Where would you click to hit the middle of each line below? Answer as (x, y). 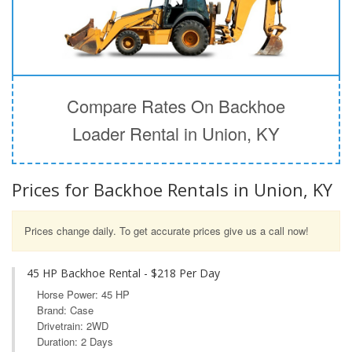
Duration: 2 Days (75, 341)
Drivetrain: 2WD (73, 325)
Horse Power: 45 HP (83, 294)
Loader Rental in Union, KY (176, 133)
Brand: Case (65, 310)
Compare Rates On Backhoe (176, 105)
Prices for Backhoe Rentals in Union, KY (172, 189)
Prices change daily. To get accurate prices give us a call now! (167, 230)
